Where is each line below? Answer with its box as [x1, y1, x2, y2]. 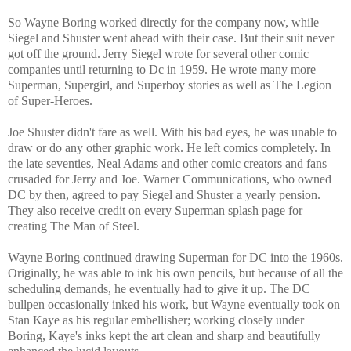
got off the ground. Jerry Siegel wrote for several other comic [8, 47, 309, 61]
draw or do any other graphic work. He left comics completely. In [8, 141, 331, 155]
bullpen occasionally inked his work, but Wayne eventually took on [8, 298, 340, 312]
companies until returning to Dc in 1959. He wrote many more [8, 63, 316, 77]
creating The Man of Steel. [8, 219, 143, 233]
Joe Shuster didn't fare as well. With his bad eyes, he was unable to [8, 125, 337, 139]
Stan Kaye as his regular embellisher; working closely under [8, 313, 304, 327]
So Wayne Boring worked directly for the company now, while [8, 16, 319, 30]
